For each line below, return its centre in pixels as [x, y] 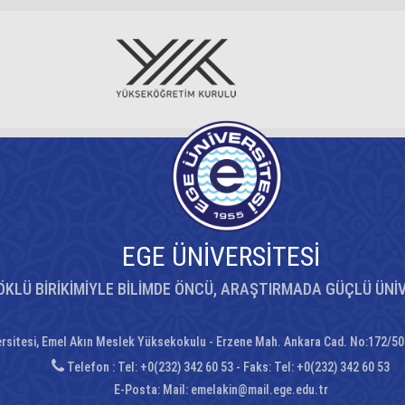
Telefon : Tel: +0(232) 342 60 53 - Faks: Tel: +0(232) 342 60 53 [227, 367]
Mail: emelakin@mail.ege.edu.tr [245, 390]
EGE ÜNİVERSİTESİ [221, 256]
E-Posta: [138, 390]
